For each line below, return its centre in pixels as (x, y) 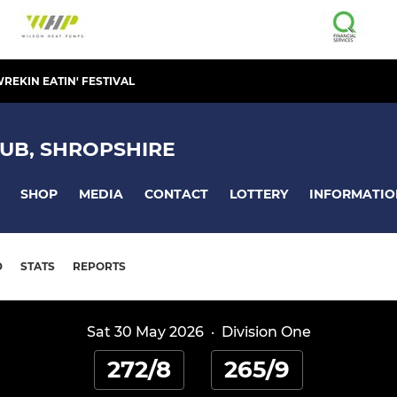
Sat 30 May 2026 (145, 332)
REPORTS (99, 267)
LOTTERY (259, 194)
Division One (266, 332)
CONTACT (176, 194)
